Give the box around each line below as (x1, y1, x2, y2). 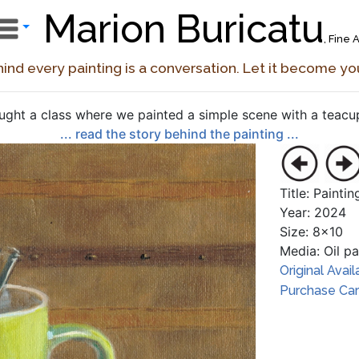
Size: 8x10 (279, 224, 343, 240)
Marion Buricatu (42, 6, 324, 51)
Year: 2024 (279, 204, 346, 220)
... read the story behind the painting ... (60, 126, 299, 142)
